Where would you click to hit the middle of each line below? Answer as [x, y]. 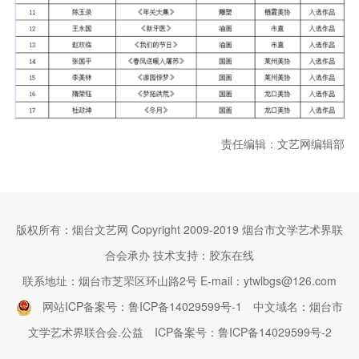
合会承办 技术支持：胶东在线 [179, 254]
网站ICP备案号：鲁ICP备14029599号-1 [142, 306]
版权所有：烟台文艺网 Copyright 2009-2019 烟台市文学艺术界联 [179, 229]
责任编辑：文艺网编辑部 [283, 143]
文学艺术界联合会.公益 [91, 331]
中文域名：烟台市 [292, 306]
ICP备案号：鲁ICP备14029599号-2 [243, 331]
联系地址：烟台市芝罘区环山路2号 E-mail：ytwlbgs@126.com [179, 280]
